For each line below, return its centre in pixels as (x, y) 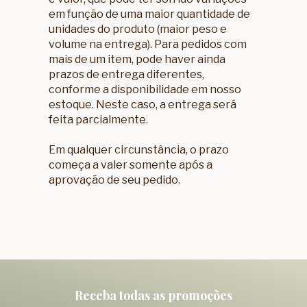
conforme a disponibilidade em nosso (145, 90)
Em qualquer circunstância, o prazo (139, 150)
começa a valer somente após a (131, 165)
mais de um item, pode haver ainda (137, 60)
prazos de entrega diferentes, (127, 75)
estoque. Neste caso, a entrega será (143, 105)
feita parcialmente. (99, 120)
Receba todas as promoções (153, 296)
